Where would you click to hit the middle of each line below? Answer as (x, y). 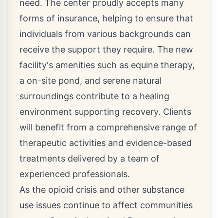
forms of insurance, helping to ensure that (106, 18)
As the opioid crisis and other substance (102, 190)
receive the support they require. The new (106, 49)
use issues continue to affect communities (106, 205)
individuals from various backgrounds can (105, 34)
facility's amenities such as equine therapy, (107, 65)
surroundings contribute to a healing (94, 96)
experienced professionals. (75, 174)
